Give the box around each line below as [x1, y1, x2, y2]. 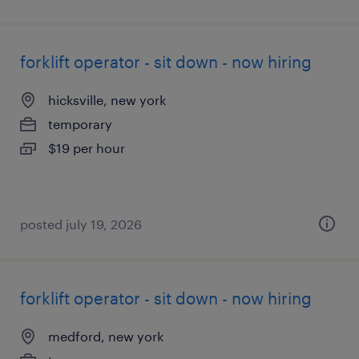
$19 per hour [48, 140, 125, 155]
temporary [48, 116, 112, 131]
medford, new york [48, 329, 163, 344]
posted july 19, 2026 [20, 216, 142, 232]
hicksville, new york [48, 92, 166, 107]
